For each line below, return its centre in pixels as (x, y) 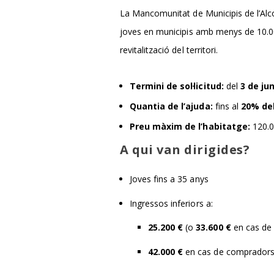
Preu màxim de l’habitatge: (190, 127)
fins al (227, 106)
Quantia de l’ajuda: (171, 106)
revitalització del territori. (169, 50)
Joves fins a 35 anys (169, 179)
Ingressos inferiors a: (171, 203)
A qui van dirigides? (185, 150)
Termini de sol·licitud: (177, 86)
